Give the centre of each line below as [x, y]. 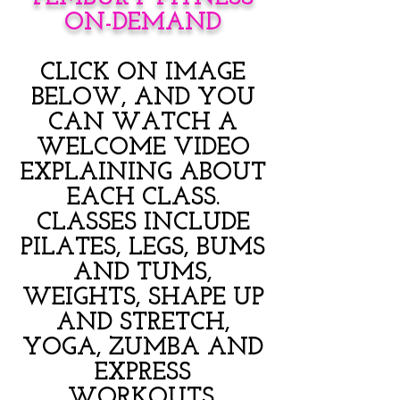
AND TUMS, [143, 273]
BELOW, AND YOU [143, 98]
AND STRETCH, [143, 323]
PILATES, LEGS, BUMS [143, 248]
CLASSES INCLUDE [143, 223]
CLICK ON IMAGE [143, 73]
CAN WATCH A [143, 123]
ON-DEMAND [143, 23]
